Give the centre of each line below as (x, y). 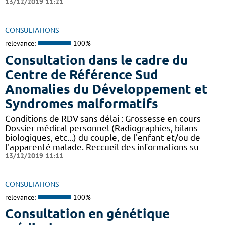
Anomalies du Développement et (106, 89)
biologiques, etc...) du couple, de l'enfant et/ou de (103, 137)
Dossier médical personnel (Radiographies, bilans (101, 128)
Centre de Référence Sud (82, 74)
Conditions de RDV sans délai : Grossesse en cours (103, 118)
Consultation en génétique (87, 214)
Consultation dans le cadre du (96, 60)
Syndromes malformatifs (82, 103)
